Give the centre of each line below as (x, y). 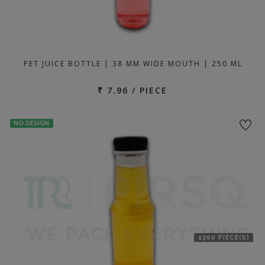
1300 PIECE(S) (224, 237)
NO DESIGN (32, 123)
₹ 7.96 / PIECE (132, 90)
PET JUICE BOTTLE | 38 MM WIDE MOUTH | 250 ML (133, 64)
